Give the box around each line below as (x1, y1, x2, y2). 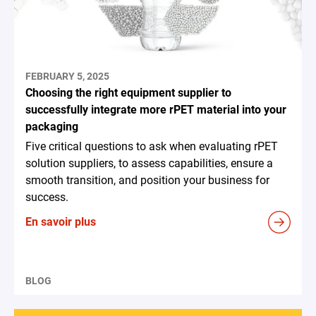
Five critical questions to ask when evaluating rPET (25, 140, 278, 154)
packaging (25, 120, 78, 134)
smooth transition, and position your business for (25, 174, 269, 188)
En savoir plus (25, 215, 96, 229)
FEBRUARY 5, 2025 (25, 71, 109, 83)
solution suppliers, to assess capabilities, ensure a (25, 157, 273, 171)
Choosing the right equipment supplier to (25, 86, 231, 100)
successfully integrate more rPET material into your (25, 103, 286, 117)
